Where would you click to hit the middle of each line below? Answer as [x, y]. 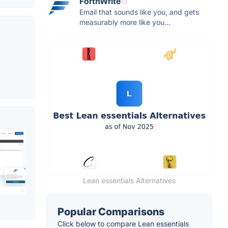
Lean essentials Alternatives [129, 181]
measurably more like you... [125, 22]
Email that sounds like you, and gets [139, 12]
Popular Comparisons [111, 212]
